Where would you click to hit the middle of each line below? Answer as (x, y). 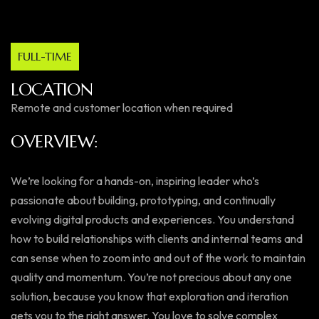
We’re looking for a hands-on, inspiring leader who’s (135, 181)
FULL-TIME (45, 56)
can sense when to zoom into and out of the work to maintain (158, 258)
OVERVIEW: (55, 142)
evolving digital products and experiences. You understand (152, 219)
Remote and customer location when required (122, 108)
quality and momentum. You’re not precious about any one (151, 277)
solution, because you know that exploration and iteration (150, 296)
